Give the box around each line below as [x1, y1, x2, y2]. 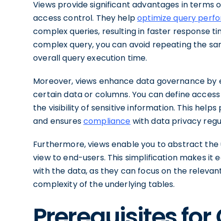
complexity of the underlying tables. [33, 179, 175, 190]
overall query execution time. [33, 52, 147, 64]
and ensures [33, 115, 83, 127]
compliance [83, 115, 131, 127]
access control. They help [33, 12, 138, 24]
